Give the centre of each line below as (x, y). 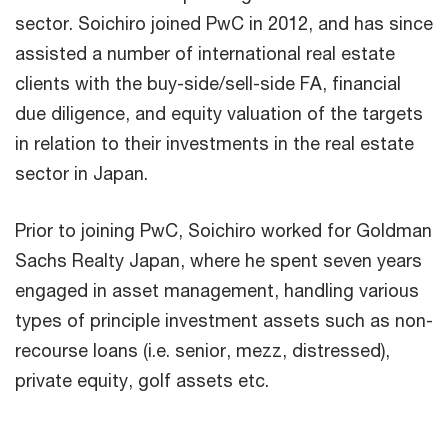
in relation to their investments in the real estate (214, 143)
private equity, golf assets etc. (142, 380)
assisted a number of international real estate (205, 53)
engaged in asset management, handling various (217, 290)
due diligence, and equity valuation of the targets (219, 113)
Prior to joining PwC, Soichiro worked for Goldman (223, 230)
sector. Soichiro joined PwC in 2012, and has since (224, 23)
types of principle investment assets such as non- (224, 320)
